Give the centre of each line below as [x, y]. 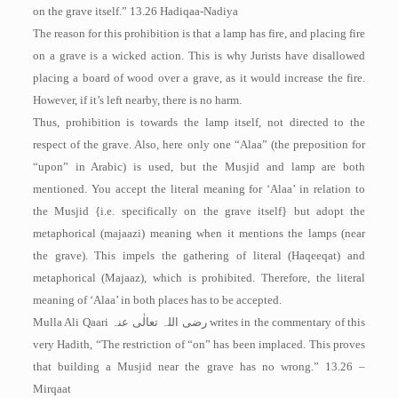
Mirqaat [52, 389]
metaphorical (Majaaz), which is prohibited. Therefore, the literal [199, 278]
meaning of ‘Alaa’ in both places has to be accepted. [157, 300]
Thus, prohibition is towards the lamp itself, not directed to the [199, 122]
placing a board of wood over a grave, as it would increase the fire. [199, 78]
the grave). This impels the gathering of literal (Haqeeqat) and [199, 255]
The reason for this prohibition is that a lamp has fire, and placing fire [199, 33]
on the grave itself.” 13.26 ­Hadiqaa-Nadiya [135, 11]
